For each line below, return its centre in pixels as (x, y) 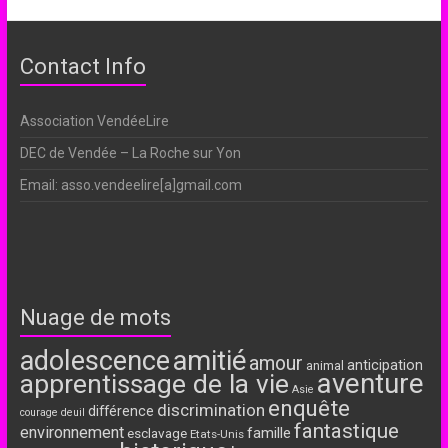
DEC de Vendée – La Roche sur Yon (130, 153)
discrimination (210, 410)
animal (324, 365)
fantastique (346, 431)
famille (268, 433)
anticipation (384, 365)
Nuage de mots (95, 317)
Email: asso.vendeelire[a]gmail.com (130, 185)
